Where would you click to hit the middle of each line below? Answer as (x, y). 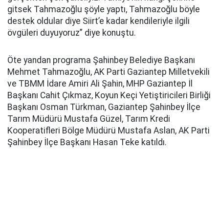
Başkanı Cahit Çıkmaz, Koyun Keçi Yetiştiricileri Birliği (109, 95)
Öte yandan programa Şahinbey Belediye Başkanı (101, 60)
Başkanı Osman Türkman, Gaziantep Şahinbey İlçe (104, 107)
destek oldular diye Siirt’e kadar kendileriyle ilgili (99, 21)
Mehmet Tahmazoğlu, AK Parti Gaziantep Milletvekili (109, 72)
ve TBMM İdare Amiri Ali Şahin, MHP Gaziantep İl (100, 84)
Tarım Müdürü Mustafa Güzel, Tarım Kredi (89, 119)
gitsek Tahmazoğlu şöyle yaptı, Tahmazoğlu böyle (104, 9)
